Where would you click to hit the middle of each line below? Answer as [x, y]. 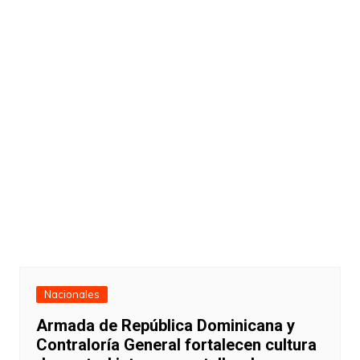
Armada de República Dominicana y [165, 326]
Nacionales [72, 295]
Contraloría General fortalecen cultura [176, 345]
